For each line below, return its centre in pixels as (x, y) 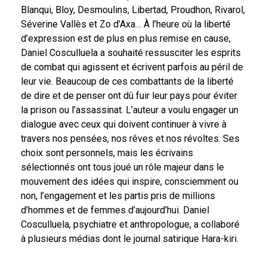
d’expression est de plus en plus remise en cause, (126, 38)
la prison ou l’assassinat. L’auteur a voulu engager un (130, 110)
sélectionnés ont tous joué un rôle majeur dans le (122, 167)
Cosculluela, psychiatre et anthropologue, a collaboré (130, 224)
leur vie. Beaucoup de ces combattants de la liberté (127, 81)
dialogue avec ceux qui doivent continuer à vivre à (124, 124)
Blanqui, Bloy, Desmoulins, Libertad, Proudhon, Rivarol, (133, 10)
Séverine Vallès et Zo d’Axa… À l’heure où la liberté (126, 24)
